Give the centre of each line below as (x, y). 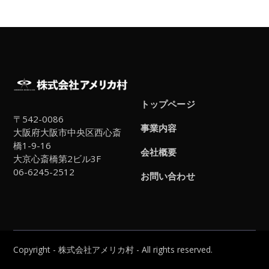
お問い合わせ (168, 176)
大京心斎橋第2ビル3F (57, 158)
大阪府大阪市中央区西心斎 (68, 132)
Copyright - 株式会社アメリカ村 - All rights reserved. (113, 249)
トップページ (168, 104)
